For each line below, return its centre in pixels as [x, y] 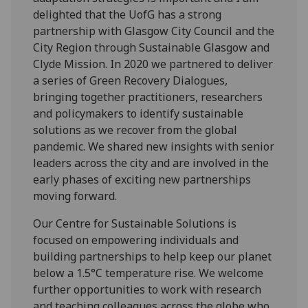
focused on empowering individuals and [136, 240]
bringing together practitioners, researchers [148, 97]
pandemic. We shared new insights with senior [154, 146]
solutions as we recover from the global [135, 130]
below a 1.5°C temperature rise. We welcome [148, 273]
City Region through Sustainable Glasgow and [152, 47]
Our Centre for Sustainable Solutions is [135, 223]
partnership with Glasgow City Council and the [154, 31]
